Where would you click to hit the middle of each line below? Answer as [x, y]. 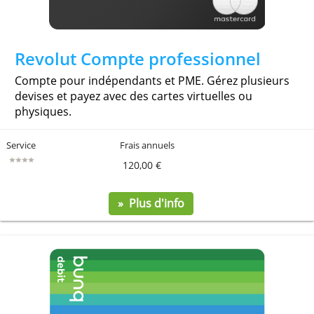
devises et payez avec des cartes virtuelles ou [152, 238]
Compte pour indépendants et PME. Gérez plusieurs [21, 220]
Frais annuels [169, 293]
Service [25, 293]
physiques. [49, 255]
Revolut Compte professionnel [156, 195]
